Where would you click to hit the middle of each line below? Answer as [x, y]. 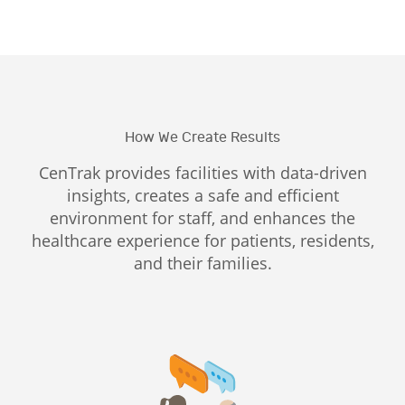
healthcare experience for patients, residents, [202, 240]
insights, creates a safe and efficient [202, 195]
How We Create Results [202, 137]
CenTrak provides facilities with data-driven [202, 172]
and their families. [202, 263]
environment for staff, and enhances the [202, 217]
